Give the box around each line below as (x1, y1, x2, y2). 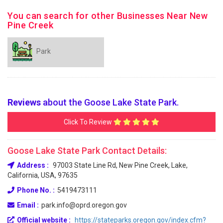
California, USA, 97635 (7, 171, 78, 179)
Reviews (7, 97, 41, 108)
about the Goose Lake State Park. (43, 97, 179, 108)
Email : (17, 201, 39, 209)
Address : (17, 161, 49, 169)
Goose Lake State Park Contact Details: (7, 145, 167, 156)
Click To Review (64, 117, 113, 126)
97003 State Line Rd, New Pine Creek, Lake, (51, 161, 188, 169)
